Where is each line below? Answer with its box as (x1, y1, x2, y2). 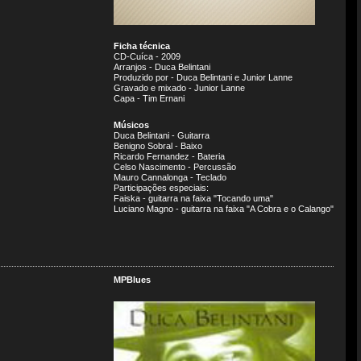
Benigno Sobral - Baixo (114, 141, 202, 151)
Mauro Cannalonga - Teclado (114, 172, 226, 182)
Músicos (114, 120, 149, 130)
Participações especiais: (114, 183, 209, 193)
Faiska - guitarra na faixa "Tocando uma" (114, 193, 273, 203)
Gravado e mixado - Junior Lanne (114, 83, 245, 93)
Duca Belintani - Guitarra (114, 131, 210, 140)
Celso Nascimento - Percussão (114, 162, 236, 172)
